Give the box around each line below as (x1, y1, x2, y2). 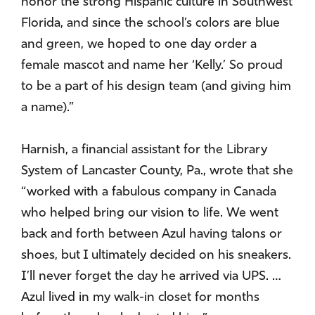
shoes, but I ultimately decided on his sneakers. (21, 248, 291, 262)
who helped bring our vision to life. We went (21, 206, 278, 220)
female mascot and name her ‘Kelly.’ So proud (21, 58, 283, 72)
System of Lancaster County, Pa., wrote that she (21, 164, 293, 178)
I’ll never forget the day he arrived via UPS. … (21, 269, 281, 283)
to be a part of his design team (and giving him (21, 79, 291, 94)
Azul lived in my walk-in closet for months (21, 290, 259, 304)
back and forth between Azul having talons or (21, 227, 282, 241)
